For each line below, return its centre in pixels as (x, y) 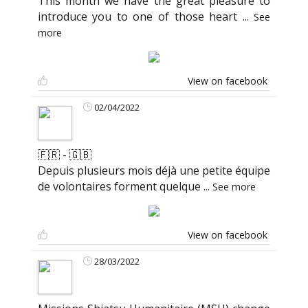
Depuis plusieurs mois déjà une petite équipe (154, 170)
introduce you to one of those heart (140, 16)
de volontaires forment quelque (120, 186)
